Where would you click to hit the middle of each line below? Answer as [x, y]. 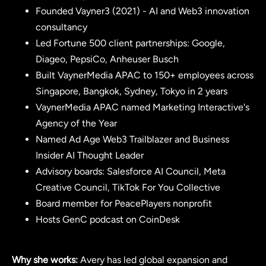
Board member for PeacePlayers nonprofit [124, 203]
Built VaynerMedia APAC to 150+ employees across [145, 75]
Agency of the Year [76, 123]
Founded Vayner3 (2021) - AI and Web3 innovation [142, 11]
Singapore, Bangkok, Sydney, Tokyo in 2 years [132, 91]
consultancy [61, 27]
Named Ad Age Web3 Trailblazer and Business [132, 139]
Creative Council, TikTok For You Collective [128, 187]
